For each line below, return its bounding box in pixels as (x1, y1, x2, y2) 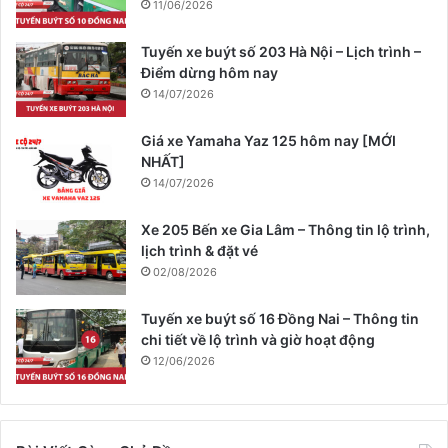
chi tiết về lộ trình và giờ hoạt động (141, 331, 375, 349)
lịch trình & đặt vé (141, 242, 258, 260)
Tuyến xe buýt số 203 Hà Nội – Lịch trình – (141, 43, 421, 61)
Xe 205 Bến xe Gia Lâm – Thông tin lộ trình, (141, 221, 430, 239)
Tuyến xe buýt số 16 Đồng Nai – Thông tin (141, 310, 419, 328)
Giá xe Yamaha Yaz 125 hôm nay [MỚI (141, 132, 396, 150)
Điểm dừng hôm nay (141, 64, 278, 82)
